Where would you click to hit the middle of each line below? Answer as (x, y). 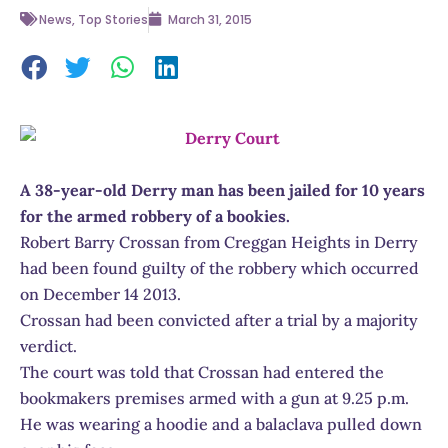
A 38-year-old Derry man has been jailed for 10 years (222, 189)
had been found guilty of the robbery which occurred (219, 267)
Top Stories (113, 20)
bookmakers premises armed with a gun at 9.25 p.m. (214, 397)
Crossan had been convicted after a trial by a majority (219, 319)
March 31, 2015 (210, 20)
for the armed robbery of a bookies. (155, 215)
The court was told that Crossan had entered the (202, 371)
